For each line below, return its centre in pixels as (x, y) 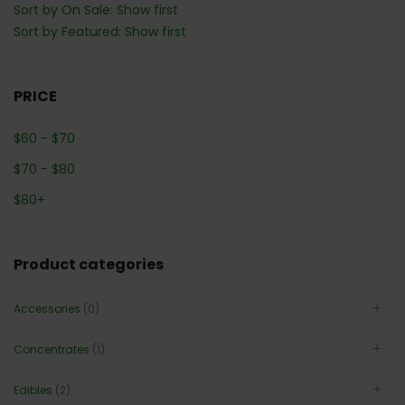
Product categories (89, 265)
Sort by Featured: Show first (100, 32)
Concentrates (52, 350)
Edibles (33, 391)
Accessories (47, 309)
